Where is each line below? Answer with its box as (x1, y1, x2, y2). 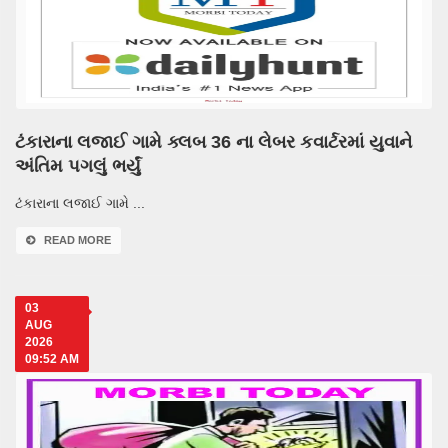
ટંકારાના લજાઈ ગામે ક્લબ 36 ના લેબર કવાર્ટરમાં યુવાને (15, 132, 412, 152)
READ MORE (44, 234, 111, 246)
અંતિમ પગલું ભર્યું (15, 156, 141, 176)
